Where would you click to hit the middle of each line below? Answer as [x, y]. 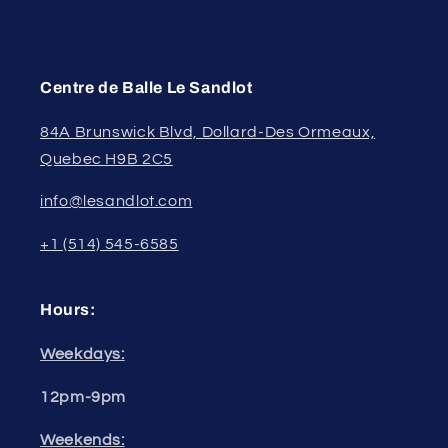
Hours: [68, 310]
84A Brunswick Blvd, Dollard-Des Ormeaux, [208, 131]
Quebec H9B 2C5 [106, 158]
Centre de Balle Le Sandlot [146, 87]
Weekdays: [82, 354]
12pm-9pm [83, 396]
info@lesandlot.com [116, 201]
